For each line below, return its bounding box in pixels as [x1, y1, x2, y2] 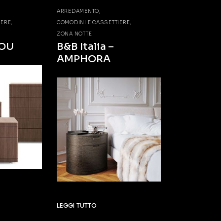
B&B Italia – [56, 40, 114, 53]
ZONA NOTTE [56, 30, 92, 37]
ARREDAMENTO [56, 7, 100, 14]
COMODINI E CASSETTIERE [56, 19, 130, 26]
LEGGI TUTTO [56, 201, 97, 209]
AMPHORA [56, 52, 110, 65]
